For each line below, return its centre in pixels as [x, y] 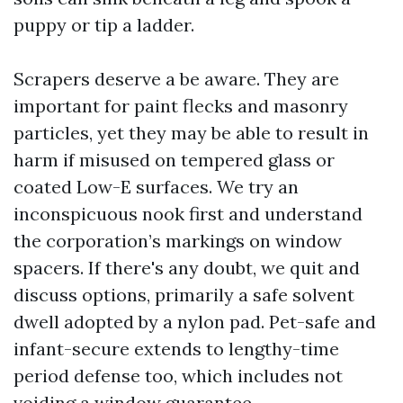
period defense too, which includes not [178, 376]
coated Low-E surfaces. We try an [156, 187]
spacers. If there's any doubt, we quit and [187, 268]
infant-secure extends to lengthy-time [176, 349]
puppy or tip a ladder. [104, 25]
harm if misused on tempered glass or [174, 160]
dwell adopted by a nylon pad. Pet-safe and [195, 322]
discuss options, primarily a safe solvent [184, 295]
